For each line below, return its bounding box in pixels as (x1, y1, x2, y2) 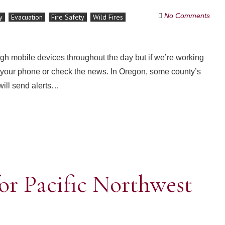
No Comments (164, 12, 210, 20)
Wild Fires (93, 13, 123, 22)
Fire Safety (51, 13, 84, 22)
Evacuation (11, 13, 43, 22)
